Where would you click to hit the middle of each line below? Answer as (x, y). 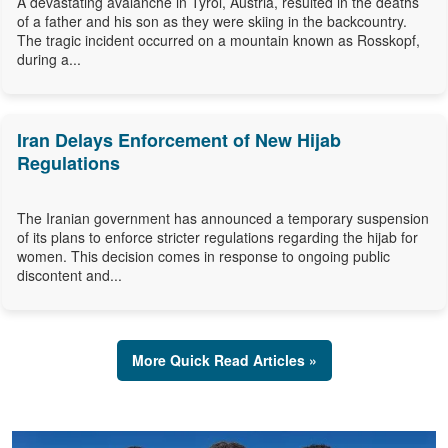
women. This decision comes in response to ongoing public (203, 256)
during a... (49, 59)
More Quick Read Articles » (224, 360)
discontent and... (69, 275)
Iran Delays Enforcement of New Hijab (179, 140)
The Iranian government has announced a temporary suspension (223, 218)
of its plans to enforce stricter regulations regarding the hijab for (217, 237)
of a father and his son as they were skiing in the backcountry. (212, 21)
